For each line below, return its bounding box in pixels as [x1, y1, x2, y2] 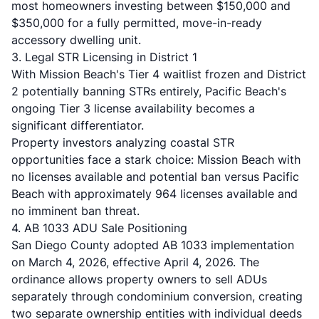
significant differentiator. [11, 118, 144, 132]
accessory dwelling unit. [11, 33, 141, 47]
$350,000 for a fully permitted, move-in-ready [11, 16, 262, 30]
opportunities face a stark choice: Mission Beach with [11, 152, 300, 167]
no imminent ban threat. [11, 204, 140, 218]
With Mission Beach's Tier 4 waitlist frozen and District [11, 67, 306, 81]
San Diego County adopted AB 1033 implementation [11, 238, 294, 252]
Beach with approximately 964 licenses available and [11, 187, 298, 201]
